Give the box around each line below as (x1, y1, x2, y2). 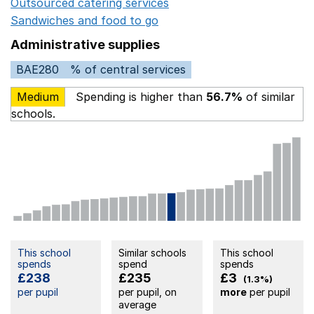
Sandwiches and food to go (11, 13, 158, 27)
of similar (243, 89, 295, 104)
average (118, 299, 157, 311)
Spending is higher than (72, 89, 206, 104)
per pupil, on (118, 286, 177, 299)
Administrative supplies (11, 36, 160, 52)
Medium (17, 89, 59, 104)
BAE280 (16, 62, 59, 76)
